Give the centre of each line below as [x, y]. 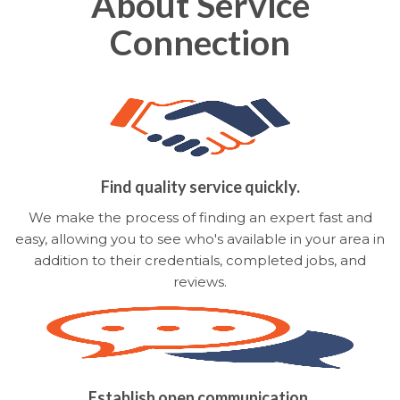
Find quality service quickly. [200, 186]
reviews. [200, 281]
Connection [200, 42]
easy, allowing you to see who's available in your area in [200, 238]
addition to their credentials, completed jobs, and [200, 260]
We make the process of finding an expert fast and [200, 217]
